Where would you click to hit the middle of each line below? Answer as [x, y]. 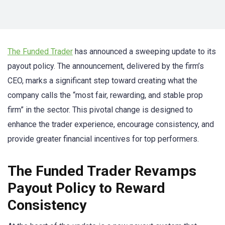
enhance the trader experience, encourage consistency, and [111, 124]
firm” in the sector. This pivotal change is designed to [100, 110]
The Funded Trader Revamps [102, 171]
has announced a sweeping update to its [144, 51]
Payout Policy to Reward [86, 188]
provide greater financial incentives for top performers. [103, 139]
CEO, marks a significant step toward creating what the [102, 81]
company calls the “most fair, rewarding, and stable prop [105, 95]
